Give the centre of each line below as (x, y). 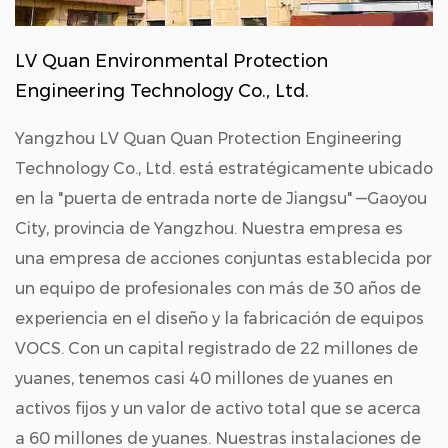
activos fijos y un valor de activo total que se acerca (218, 408)
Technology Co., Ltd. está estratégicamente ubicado (224, 168)
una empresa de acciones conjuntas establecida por (223, 258)
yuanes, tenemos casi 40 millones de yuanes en (204, 378)
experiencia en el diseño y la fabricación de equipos (219, 318)
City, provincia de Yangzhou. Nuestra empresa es (209, 228)
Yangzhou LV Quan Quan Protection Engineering (208, 138)
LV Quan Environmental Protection (171, 61)
